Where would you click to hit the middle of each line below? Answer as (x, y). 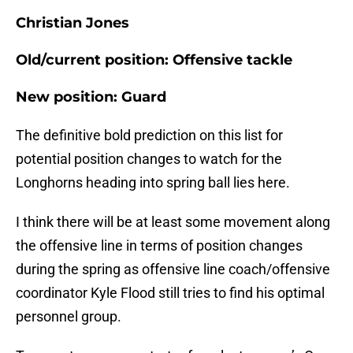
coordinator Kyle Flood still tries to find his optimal (170, 293)
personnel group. (69, 317)
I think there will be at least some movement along (173, 222)
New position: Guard (91, 97)
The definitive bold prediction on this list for (149, 136)
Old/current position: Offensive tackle (154, 60)
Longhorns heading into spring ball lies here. (153, 183)
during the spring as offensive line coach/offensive (173, 269)
